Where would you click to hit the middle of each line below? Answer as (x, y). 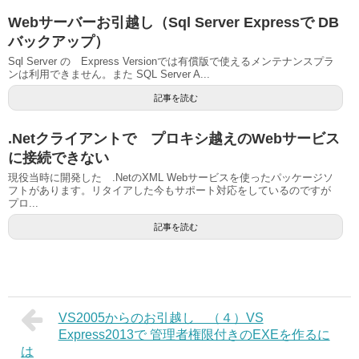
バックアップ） (58, 41)
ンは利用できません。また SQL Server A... (109, 74)
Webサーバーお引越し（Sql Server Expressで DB (173, 22)
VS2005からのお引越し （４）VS (161, 317)
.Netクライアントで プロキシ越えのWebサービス (174, 138)
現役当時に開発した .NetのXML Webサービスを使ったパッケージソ (171, 177)
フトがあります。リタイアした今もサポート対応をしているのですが (175, 190)
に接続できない (58, 157)
